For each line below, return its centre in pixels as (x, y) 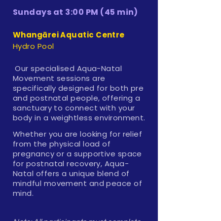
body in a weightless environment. (79, 117)
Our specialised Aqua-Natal (68, 68)
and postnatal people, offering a (77, 98)
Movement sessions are (59, 78)
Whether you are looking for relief (78, 134)
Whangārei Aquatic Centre (69, 35)
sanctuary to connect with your (74, 108)
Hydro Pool (34, 46)
